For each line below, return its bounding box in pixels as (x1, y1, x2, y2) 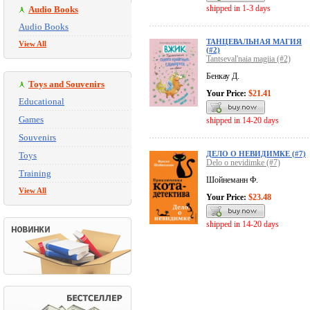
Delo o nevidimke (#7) (206, 158, 280, 168)
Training (19, 168, 51, 179)
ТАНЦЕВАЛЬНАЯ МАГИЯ (206, 37, 302, 46)
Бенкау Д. (206, 71, 239, 82)
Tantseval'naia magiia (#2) (206, 54, 291, 64)
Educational (19, 96, 64, 107)
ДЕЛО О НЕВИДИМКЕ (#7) (206, 149, 306, 158)
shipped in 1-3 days (206, 3, 271, 14)
